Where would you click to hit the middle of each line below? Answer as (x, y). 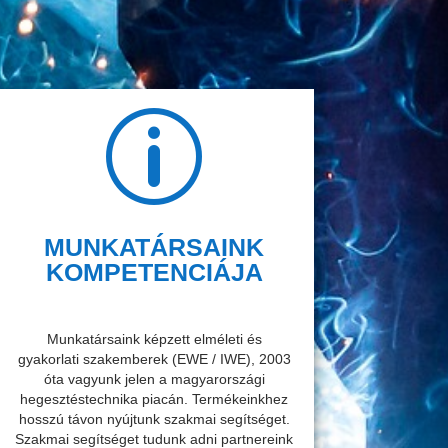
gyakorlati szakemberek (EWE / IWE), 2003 (154, 358)
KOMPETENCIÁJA (154, 271)
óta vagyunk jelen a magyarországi (154, 378)
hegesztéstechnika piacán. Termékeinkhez (154, 398)
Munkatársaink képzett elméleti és (154, 338)
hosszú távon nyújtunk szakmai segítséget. (154, 418)
